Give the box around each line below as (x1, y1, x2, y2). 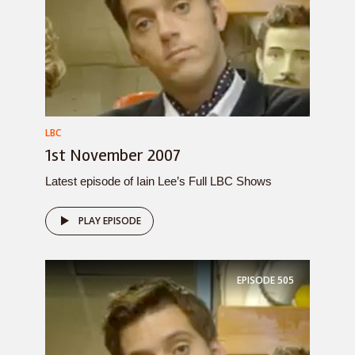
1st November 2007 (45, 145, 181, 166)
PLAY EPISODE (78, 214, 141, 227)
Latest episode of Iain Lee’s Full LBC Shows (45, 174, 272, 188)
